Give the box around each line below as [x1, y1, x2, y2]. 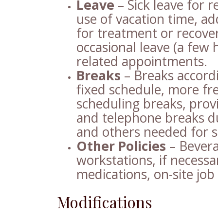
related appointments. [76, 52, 207, 70]
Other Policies [76, 137, 166, 155]
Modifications [57, 191, 152, 212]
